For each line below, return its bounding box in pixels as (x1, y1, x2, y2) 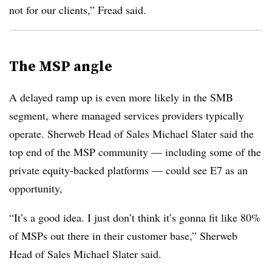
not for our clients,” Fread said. (9, 2, 146, 17)
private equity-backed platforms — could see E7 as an (9, 163, 248, 177)
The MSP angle (9, 56, 112, 76)
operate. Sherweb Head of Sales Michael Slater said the (9, 126, 254, 141)
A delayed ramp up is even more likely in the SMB (9, 90, 233, 104)
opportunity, (9, 181, 66, 195)
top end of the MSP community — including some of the (9, 144, 261, 159)
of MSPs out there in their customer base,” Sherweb (9, 228, 237, 243)
